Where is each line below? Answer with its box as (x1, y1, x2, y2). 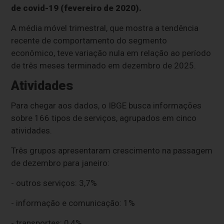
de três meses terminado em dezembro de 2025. (11, 60, 196, 71)
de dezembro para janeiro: (11, 158, 110, 168)
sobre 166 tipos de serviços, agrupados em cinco (11, 113, 197, 123)
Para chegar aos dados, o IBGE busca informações (11, 100, 202, 111)
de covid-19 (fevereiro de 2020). (11, 3, 142, 13)
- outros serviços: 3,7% (11, 178, 97, 188)
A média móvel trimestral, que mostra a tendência (11, 23, 199, 33)
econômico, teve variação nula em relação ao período (11, 48, 211, 58)
